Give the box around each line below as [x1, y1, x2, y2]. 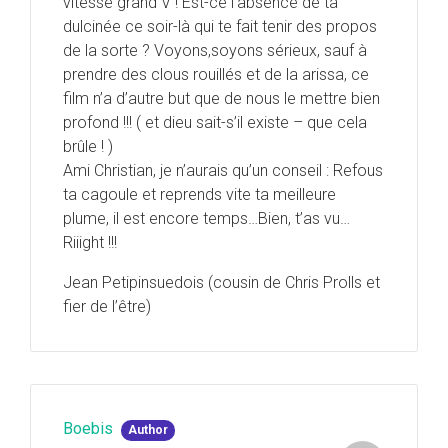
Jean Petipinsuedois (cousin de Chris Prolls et [63, 273, 380, 293]
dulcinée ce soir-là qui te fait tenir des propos [63, 17, 377, 37]
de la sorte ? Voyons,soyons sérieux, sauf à [63, 41, 367, 61]
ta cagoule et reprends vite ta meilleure [63, 185, 336, 205]
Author [128, 423, 169, 438]
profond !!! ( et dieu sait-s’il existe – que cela [63, 113, 367, 133]
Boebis [63, 419, 113, 439]
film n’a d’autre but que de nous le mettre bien [63, 89, 380, 109]
